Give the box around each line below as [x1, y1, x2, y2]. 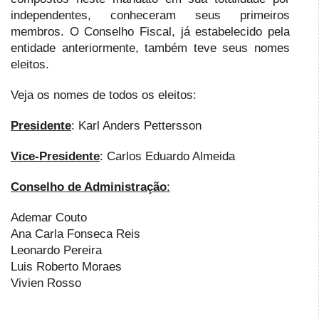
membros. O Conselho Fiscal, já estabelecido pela [11, 24, 290, 38]
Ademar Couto [11, 210, 87, 224]
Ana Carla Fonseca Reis [11, 226, 140, 241]
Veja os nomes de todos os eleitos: [11, 88, 197, 102]
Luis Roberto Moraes [11, 259, 122, 273]
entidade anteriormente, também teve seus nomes [11, 41, 290, 55]
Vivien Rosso [11, 276, 81, 290]
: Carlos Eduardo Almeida [100, 149, 235, 163]
